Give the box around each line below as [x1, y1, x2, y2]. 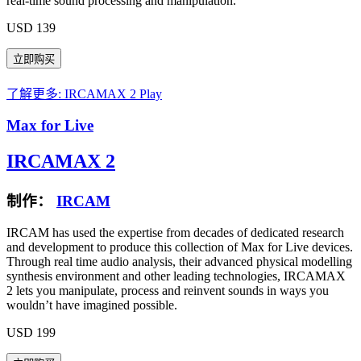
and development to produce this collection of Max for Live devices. [6, 239, 353, 254]
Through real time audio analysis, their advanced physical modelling [6, 254, 352, 268]
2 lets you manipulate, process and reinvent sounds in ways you [6, 283, 329, 297]
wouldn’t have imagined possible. [6, 297, 177, 312]
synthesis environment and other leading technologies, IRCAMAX [6, 268, 346, 283]
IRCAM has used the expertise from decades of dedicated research [6, 225, 344, 239]
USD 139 [6, 20, 56, 35]
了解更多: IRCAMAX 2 [6, 86, 139, 101]
